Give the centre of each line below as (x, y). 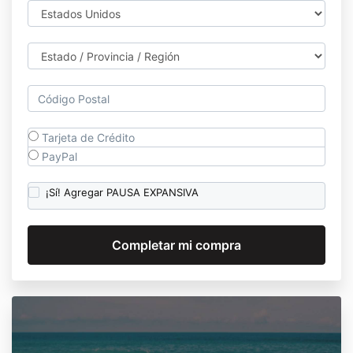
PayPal (58, 156)
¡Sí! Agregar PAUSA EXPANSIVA (122, 192)
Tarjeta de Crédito (87, 137)
